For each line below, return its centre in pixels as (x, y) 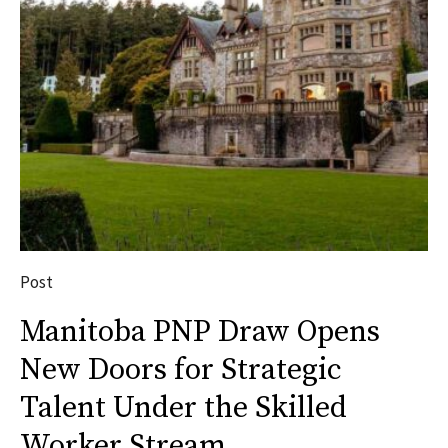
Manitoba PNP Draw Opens (200, 332)
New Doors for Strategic (181, 370)
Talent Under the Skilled (183, 408)
